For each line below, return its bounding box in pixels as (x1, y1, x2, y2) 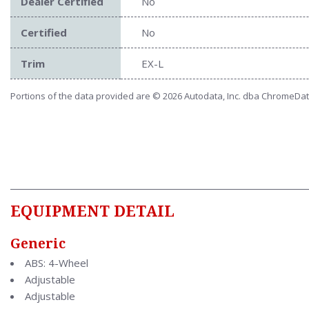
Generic (10, 235, 66, 252)
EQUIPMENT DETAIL (10, 202, 175, 220)
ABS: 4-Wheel (25, 255, 88, 270)
